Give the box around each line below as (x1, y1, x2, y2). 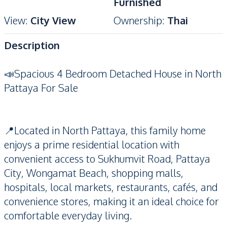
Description (4, 39, 60, 52)
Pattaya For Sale (4, 81, 78, 94)
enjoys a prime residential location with (4, 138, 179, 151)
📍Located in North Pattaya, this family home (4, 124, 206, 137)
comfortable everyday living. (4, 209, 132, 222)
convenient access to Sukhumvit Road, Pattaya (4, 152, 210, 165)
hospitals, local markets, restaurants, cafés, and (4, 180, 217, 194)
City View (30, 14, 76, 27)
